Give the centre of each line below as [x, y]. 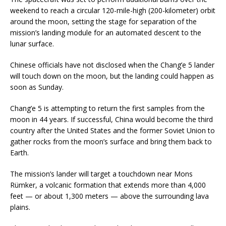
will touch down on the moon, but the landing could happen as [112, 76]
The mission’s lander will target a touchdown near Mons [101, 174]
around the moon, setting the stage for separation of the [103, 22]
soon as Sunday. [37, 87]
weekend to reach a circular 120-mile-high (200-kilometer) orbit [113, 11]
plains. [20, 207]
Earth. [19, 153]
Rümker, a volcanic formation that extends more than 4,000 [108, 185]
